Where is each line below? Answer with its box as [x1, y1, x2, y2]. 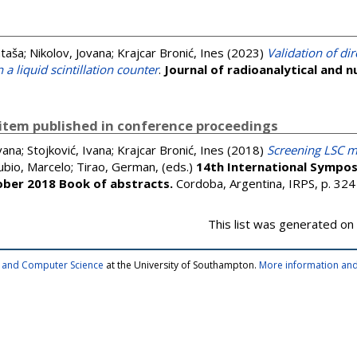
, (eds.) [155, 159, 196, 175]
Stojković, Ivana [27, 142, 112, 158]
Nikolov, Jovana [29, 45, 112, 61]
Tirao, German [76, 159, 155, 175]
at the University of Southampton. [104, 258, 259, 272]
